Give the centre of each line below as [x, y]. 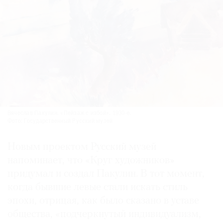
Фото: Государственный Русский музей [60, 121]
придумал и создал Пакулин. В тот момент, [106, 174]
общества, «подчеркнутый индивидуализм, [104, 214]
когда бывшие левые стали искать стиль [98, 187]
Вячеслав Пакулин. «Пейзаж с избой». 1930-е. [70, 113]
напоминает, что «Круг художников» [91, 160]
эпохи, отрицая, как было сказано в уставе [103, 201]
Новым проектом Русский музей [82, 147]
